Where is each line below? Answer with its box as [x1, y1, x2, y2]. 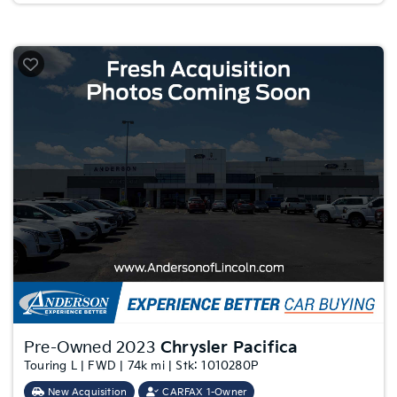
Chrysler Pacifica [160, 339, 299, 357]
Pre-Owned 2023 [24, 339, 160, 357]
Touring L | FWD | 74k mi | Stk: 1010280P [24, 359, 259, 373]
